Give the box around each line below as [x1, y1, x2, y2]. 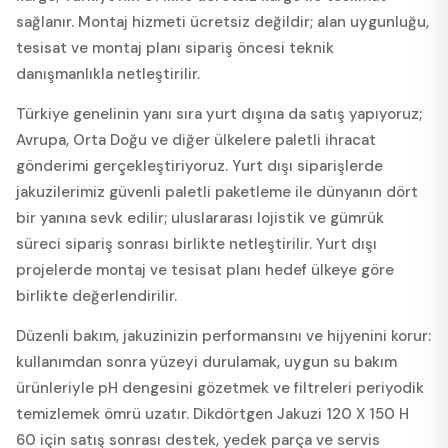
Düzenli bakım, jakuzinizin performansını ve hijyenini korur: [16, 325, 431, 346]
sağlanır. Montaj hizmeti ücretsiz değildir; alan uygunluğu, [16, 11, 429, 32]
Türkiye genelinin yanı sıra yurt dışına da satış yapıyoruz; [16, 103, 422, 124]
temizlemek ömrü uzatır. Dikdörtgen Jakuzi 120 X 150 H [16, 403, 409, 424]
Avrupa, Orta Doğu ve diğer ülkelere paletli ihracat [16, 129, 376, 150]
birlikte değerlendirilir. [16, 285, 177, 306]
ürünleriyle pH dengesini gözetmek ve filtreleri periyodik [16, 377, 424, 398]
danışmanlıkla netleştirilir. [16, 63, 200, 84]
